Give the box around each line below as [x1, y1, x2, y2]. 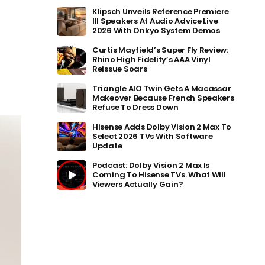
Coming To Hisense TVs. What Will [92, 169, 226, 180]
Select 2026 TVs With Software [92, 131, 213, 142]
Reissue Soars [92, 63, 147, 75]
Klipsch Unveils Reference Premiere [92, 6, 230, 17]
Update [92, 140, 122, 151]
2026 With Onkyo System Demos [92, 25, 220, 36]
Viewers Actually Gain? [92, 179, 183, 190]
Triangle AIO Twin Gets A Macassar [92, 83, 231, 94]
